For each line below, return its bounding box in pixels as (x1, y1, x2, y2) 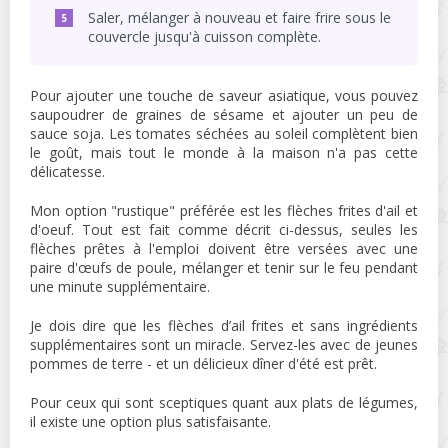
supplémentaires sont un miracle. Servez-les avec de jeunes (30, 335, 418, 355)
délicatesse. (30, 162, 105, 182)
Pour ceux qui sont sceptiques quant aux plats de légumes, (30, 393, 418, 413)
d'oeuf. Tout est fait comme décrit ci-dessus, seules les (30, 220, 418, 240)
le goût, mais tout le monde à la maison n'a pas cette (30, 143, 418, 163)
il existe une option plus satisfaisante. (30, 412, 271, 432)
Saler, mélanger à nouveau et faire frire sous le (88, 8, 391, 28)
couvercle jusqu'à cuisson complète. (88, 27, 321, 47)
